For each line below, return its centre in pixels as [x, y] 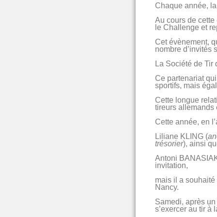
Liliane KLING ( [181, 136]
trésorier [169, 143]
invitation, [172, 165]
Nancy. [167, 187]
